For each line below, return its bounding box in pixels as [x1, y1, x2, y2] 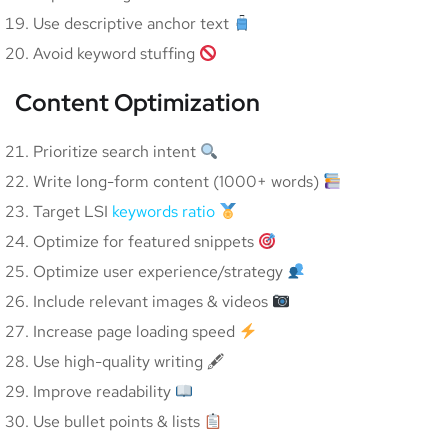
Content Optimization [15, 87, 260, 119]
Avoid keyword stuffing [33, 43, 199, 65]
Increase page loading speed [33, 321, 239, 343]
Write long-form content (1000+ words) [33, 171, 323, 193]
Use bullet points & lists [33, 411, 204, 433]
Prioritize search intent [33, 141, 200, 163]
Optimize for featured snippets [33, 231, 258, 253]
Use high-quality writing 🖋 [33, 351, 225, 373]
